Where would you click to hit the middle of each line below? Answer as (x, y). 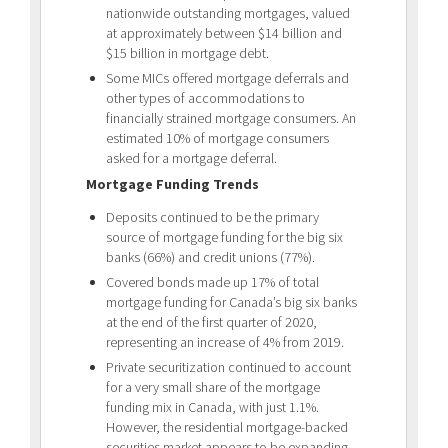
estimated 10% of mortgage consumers (217, 137)
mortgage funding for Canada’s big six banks (231, 301)
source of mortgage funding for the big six (224, 236)
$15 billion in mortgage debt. (187, 52)
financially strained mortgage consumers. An (231, 117)
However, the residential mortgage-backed (227, 426)
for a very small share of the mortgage (213, 386)
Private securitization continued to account (228, 366)
